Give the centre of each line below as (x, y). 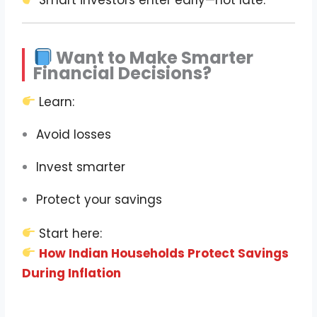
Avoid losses (74, 134)
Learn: (55, 102)
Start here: (69, 233)
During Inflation (72, 273)
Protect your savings (99, 199)
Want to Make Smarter (153, 57)
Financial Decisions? (123, 73)
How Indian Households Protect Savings (164, 253)
